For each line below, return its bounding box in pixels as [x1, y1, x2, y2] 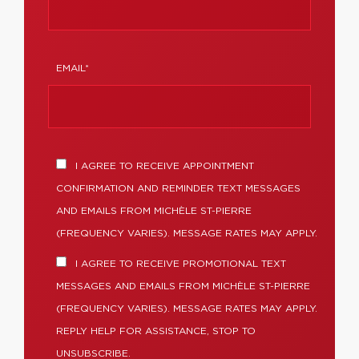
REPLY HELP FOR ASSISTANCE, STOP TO [56, 326, 256, 336]
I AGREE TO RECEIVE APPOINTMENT [72, 161, 254, 171]
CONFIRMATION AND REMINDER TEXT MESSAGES [56, 184, 301, 193]
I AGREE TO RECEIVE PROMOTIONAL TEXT [72, 259, 286, 268]
